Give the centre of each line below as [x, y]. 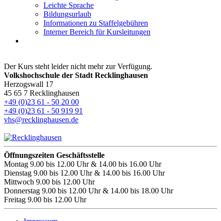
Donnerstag [22, 191]
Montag [16, 164]
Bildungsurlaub [67, 14]
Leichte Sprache [69, 5]
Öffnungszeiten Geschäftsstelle [54, 155]
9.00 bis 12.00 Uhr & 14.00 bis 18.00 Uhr [107, 191]
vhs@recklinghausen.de [41, 120]
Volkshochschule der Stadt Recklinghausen [76, 75]
